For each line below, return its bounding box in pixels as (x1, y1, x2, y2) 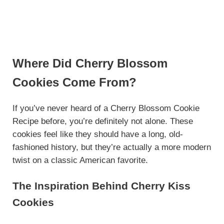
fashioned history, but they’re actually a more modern (12, 142, 211, 152)
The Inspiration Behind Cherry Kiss (12, 179, 190, 191)
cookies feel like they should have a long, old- (12, 129, 183, 139)
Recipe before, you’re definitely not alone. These (12, 116, 193, 126)
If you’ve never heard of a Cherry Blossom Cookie (12, 103, 199, 113)
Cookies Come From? (12, 75, 136, 89)
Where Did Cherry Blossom (12, 56, 167, 70)
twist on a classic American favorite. (12, 155, 148, 165)
